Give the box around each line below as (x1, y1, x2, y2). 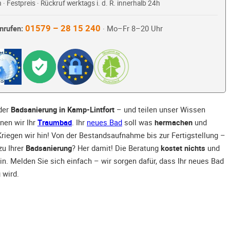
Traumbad (37, 117, 72, 128)
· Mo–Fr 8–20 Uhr (100, 24, 163, 34)
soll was (122, 117, 155, 128)
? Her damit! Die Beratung (72, 143, 161, 154)
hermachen (155, 117, 193, 128)
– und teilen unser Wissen (114, 104, 205, 115)
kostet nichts (161, 143, 205, 154)
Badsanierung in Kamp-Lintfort (11, 104, 114, 115)
